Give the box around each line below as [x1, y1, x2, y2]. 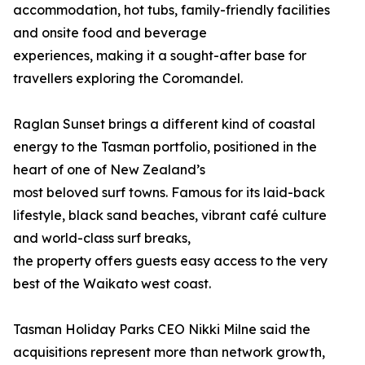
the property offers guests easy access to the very [13, 253, 328, 270]
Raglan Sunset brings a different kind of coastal [13, 116, 315, 133]
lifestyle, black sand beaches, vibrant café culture [13, 207, 327, 224]
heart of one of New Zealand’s [13, 161, 205, 178]
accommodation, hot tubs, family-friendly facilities [13, 2, 330, 19]
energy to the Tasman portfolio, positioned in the [13, 139, 317, 156]
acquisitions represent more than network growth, [13, 344, 325, 361]
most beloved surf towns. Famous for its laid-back [13, 184, 325, 201]
